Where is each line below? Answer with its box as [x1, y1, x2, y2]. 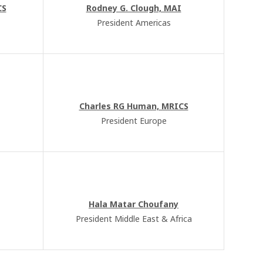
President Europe [100, 115, 167, 126]
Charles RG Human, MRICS [79, 100, 188, 112]
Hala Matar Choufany [89, 198, 178, 210]
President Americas [96, 17, 171, 28]
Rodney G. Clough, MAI [86, 2, 181, 14]
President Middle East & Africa [75, 213, 192, 224]
